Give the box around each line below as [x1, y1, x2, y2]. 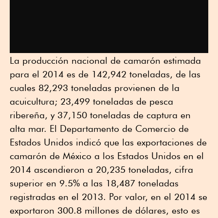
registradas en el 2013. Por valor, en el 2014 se [10, 191, 207, 202]
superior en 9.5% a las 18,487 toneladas [10, 177, 179, 188]
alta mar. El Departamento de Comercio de [10, 123, 189, 134]
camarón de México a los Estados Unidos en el [10, 150, 204, 161]
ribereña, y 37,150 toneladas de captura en [10, 109, 191, 120]
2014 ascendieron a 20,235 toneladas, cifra [10, 163, 193, 175]
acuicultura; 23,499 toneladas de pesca [10, 95, 173, 107]
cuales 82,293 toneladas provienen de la [10, 82, 180, 93]
